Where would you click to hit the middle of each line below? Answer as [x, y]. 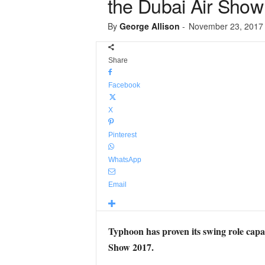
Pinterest [122, 135]
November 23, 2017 [226, 26]
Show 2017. [131, 247]
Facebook [124, 85]
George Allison [149, 26]
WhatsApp [125, 160]
